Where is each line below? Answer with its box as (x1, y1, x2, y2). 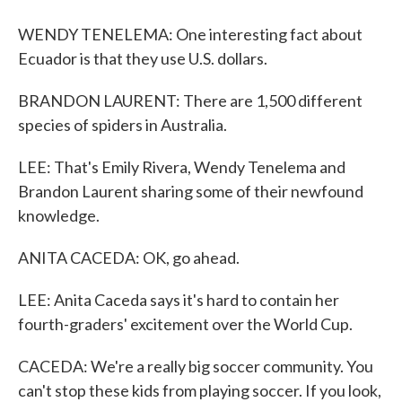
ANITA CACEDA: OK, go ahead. (18, 248, 240, 267)
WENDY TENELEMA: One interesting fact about (18, 24, 363, 44)
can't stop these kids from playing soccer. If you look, (18, 380, 381, 400)
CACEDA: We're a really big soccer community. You (18, 356, 373, 376)
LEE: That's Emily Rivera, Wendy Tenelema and (18, 157, 345, 177)
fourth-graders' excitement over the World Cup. (18, 314, 353, 334)
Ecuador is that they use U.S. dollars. (18, 48, 267, 68)
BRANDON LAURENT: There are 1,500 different (18, 91, 363, 110)
